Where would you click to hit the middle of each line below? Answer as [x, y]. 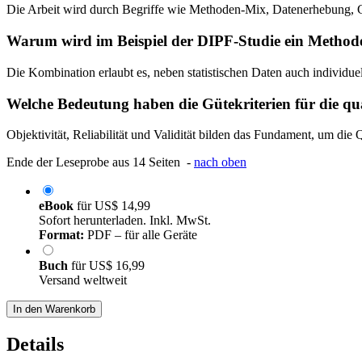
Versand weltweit [83, 280]
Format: [61, 235]
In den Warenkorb [54, 309]
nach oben [220, 162]
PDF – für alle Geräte [141, 235]
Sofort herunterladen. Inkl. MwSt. [125, 221]
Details [35, 345]
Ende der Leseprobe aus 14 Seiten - [100, 162]
